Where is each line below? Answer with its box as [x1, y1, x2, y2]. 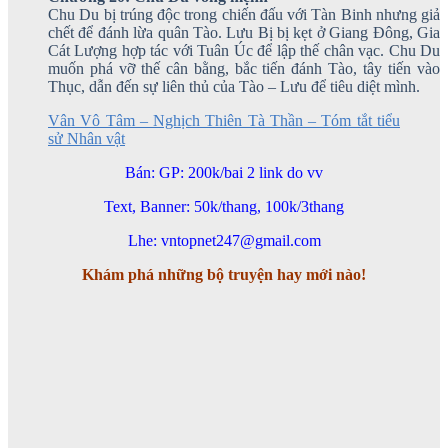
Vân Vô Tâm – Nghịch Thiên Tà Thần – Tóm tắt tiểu [48, 111, 400, 129]
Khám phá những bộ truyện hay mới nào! [82, 265, 366, 283]
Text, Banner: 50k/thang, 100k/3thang [104, 197, 344, 215]
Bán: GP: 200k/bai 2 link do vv [125, 163, 323, 181]
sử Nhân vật [48, 129, 125, 147]
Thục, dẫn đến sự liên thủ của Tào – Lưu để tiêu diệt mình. [48, 77, 420, 95]
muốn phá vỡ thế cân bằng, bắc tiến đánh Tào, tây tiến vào [48, 59, 440, 77]
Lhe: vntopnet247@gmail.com [127, 231, 321, 249]
